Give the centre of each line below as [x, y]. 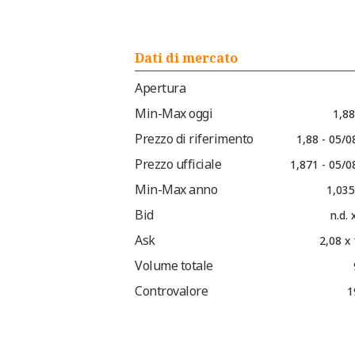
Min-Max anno [176, 190]
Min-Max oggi [174, 114]
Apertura [160, 88]
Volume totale [174, 266]
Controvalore [171, 291]
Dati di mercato [186, 58]
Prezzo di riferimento [194, 139]
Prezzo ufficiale [178, 164]
